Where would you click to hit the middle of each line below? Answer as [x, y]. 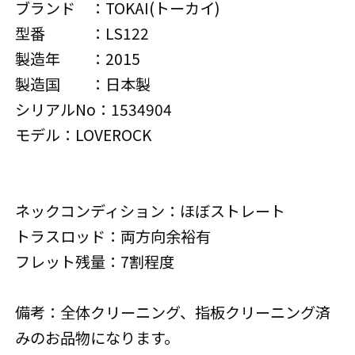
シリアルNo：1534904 [94, 109]
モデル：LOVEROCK [84, 134]
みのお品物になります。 [97, 337]
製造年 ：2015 [78, 58]
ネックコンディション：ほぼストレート [151, 210]
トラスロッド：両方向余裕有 [113, 236]
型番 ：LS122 [82, 33]
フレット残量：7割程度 [95, 261]
